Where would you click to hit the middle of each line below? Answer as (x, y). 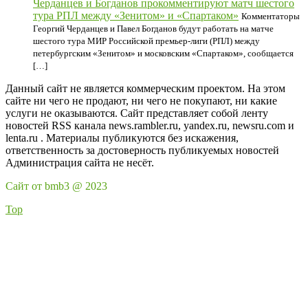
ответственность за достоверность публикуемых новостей (142, 150)
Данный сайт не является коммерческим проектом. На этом (145, 88)
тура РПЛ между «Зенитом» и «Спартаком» (136, 15)
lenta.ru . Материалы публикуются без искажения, (122, 138)
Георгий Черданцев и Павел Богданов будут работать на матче (153, 29)
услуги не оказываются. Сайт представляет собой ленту (137, 113)
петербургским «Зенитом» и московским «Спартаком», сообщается (163, 53)
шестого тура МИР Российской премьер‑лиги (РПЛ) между (146, 41)
